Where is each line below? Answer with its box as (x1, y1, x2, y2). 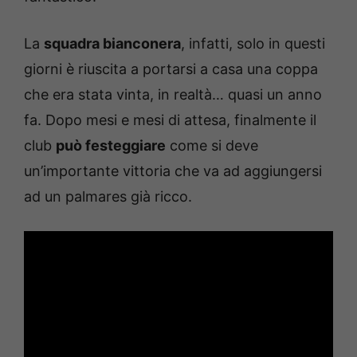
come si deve (166, 137, 258, 155)
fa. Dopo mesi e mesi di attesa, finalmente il (24, 112, 316, 129)
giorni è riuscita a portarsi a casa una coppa (24, 61, 318, 78)
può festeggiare (56, 137, 166, 155)
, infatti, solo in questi (181, 35, 325, 53)
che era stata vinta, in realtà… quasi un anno (24, 86, 322, 104)
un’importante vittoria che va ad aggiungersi (24, 163, 322, 180)
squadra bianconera (44, 35, 181, 53)
